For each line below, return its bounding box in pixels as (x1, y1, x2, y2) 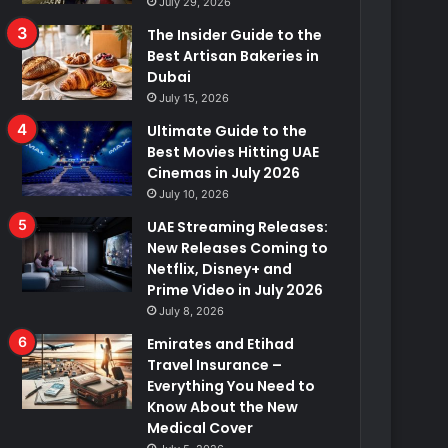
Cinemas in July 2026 (147, 163, 301, 183)
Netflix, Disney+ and (147, 259, 293, 279)
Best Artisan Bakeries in (147, 46, 320, 66)
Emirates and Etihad (147, 334, 295, 354)
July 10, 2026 (159, 187, 230, 201)
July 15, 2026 (159, 91, 230, 105)
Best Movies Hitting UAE (147, 142, 320, 162)
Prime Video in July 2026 (147, 280, 324, 300)
